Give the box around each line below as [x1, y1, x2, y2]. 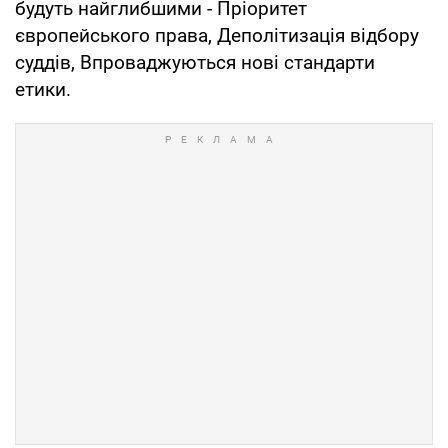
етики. [15, 77, 71, 101]
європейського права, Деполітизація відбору [15, 23, 419, 47]
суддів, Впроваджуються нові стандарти [15, 50, 375, 74]
